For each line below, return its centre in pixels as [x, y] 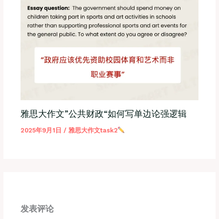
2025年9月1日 [42, 130]
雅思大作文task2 [93, 130]
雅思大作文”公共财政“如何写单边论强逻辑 [103, 113]
